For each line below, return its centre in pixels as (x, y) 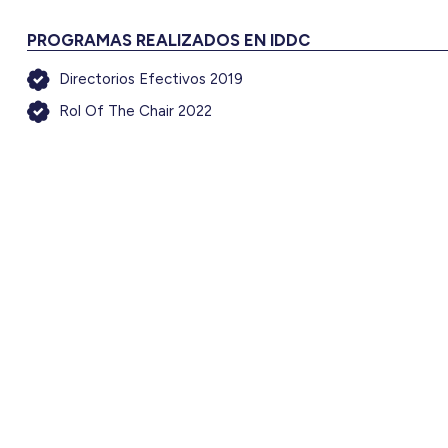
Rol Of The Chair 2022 (136, 110)
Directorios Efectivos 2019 (151, 78)
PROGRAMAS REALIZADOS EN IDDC (169, 39)
